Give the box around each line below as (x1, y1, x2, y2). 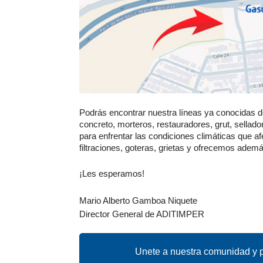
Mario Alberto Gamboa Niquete (79, 196, 197, 206)
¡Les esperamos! (79, 169, 144, 179)
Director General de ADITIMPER (79, 210, 204, 220)
